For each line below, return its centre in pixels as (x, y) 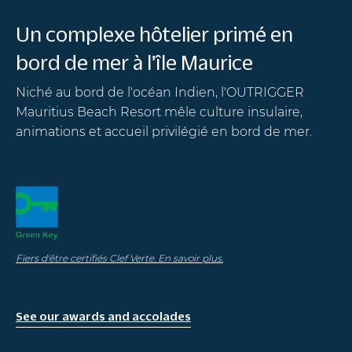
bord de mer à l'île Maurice (134, 62)
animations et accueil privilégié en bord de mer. (164, 131)
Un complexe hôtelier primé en (154, 33)
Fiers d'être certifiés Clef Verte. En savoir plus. (119, 258)
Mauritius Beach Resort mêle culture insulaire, (159, 112)
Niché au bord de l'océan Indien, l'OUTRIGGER (160, 92)
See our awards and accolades (103, 315)
